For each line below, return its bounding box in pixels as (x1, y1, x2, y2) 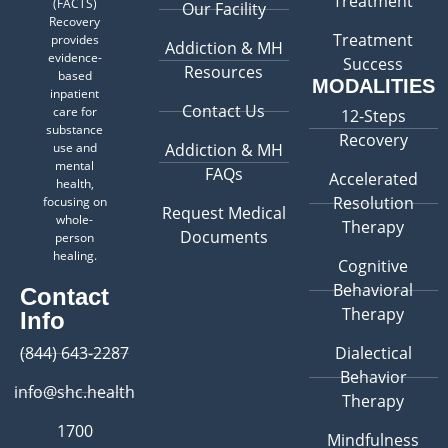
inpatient (50, 85, 100, 103)
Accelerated (328, 168, 418, 191)
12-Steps (340, 105, 406, 128)
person (55, 229, 95, 247)
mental (55, 157, 95, 175)
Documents (179, 226, 268, 249)
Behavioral (333, 279, 414, 302)
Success (343, 53, 404, 76)
